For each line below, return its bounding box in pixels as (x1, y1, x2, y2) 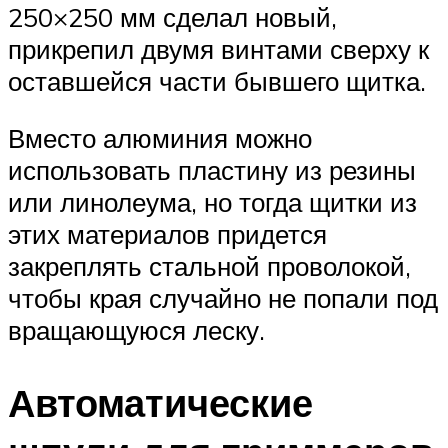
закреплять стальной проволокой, (8, 250, 411, 283)
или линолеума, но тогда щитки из (8, 186, 417, 219)
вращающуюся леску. (8, 314, 265, 347)
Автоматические (8, 378, 313, 428)
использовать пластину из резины (8, 154, 416, 187)
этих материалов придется (8, 218, 327, 251)
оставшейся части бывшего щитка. (8, 64, 426, 97)
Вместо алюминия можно (8, 122, 312, 155)
